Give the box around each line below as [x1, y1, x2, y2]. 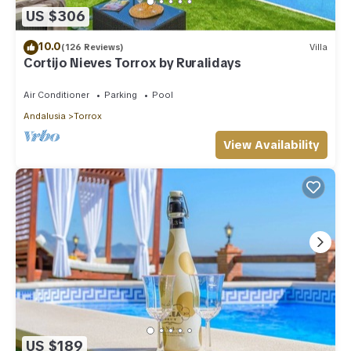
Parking [104, 89, 137, 100]
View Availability [223, 136, 320, 153]
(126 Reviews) [61, 42, 124, 53]
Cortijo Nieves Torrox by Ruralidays [24, 54, 241, 71]
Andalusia [24, 110, 66, 121]
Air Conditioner [24, 89, 89, 100]
